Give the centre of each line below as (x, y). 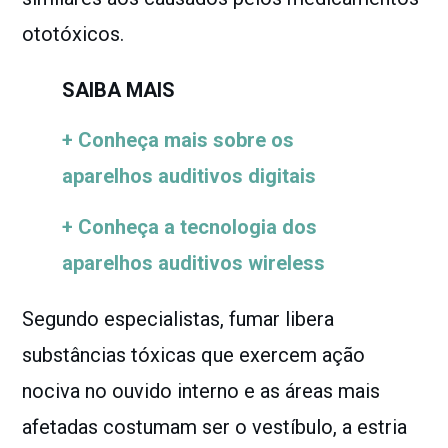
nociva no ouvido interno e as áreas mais (201, 390)
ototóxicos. (73, 34)
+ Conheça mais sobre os (178, 140)
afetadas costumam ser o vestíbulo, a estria (215, 426)
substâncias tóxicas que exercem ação (194, 354)
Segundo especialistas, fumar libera (178, 318)
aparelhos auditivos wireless (194, 262)
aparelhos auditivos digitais (189, 176)
